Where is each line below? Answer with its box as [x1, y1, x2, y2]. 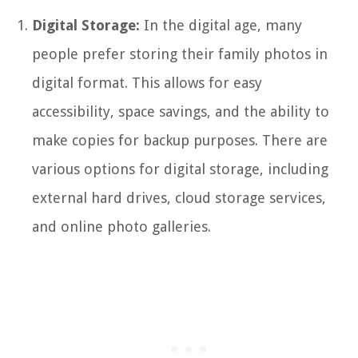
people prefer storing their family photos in [32, 45, 328, 62]
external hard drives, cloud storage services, [32, 189, 326, 206]
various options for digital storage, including [32, 160, 328, 177]
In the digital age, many [140, 16, 302, 34]
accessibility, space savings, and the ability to [32, 102, 329, 120]
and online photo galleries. [32, 217, 211, 235]
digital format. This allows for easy [32, 74, 262, 91]
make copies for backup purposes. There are [32, 131, 328, 149]
